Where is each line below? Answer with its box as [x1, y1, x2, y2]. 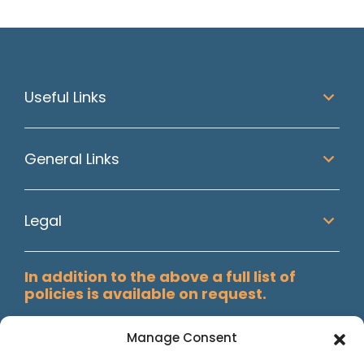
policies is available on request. [24, 284, 266, 305]
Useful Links [24, 87, 106, 108]
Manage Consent [127, 329, 237, 346]
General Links [24, 149, 119, 170]
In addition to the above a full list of [24, 266, 296, 288]
